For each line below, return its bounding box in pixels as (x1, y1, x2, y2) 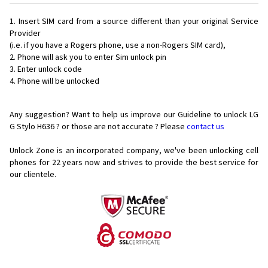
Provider (10, 28, 41, 40)
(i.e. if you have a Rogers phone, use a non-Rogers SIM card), (10, 39, 226, 52)
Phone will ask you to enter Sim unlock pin (17, 51, 166, 64)
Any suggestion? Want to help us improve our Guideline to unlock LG (10, 109, 258, 121)
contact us (187, 121, 224, 133)
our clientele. (10, 169, 56, 181)
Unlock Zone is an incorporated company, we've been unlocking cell (10, 145, 258, 157)
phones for (10, 157, 50, 169)
